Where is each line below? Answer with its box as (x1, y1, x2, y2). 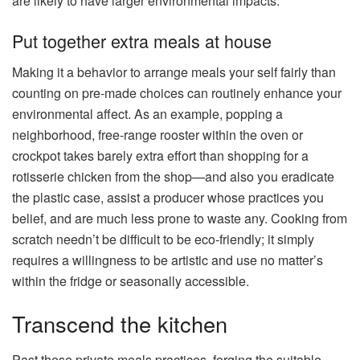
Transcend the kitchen (12, 308, 227, 340)
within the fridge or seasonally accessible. (12, 271, 249, 290)
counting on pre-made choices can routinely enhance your (12, 83, 342, 102)
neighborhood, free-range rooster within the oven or (12, 125, 303, 144)
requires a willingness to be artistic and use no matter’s (12, 250, 323, 269)
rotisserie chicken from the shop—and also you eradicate (12, 166, 334, 186)
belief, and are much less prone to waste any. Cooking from (12, 208, 347, 227)
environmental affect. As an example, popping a (12, 104, 283, 123)
